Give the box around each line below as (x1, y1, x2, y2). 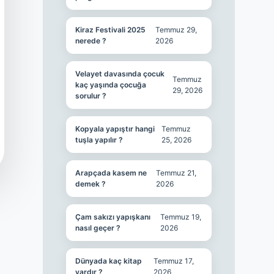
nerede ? (75, 36, 106, 45)
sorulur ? (75, 91, 106, 100)
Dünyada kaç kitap (75, 256, 142, 265)
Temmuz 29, (155, 25, 197, 34)
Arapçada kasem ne (75, 168, 147, 177)
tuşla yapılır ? (75, 135, 123, 144)
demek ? (75, 179, 106, 188)
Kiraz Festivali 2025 (75, 25, 146, 34)
